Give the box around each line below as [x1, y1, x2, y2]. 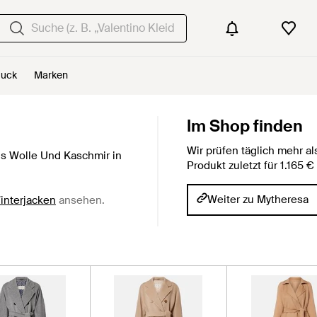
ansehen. [56, 192, 105, 207]
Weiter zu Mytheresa [207, 192, 309, 207]
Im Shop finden [187, 115, 303, 137]
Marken [34, 69, 68, 81]
